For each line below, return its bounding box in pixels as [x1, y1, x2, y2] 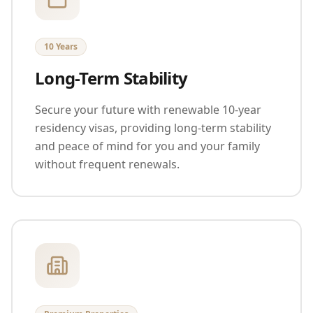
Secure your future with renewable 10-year [35, 101, 261, 117]
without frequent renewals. [35, 156, 180, 172]
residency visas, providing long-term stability [35, 119, 271, 136]
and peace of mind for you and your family [35, 138, 260, 154]
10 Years [44, 40, 78, 52]
